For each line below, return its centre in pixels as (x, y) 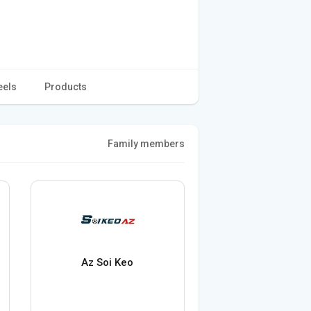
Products (66, 86)
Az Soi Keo (108, 262)
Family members (146, 143)
